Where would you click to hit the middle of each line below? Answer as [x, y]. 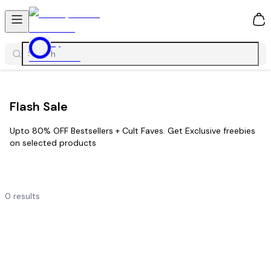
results [27, 196]
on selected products [53, 143]
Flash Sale [39, 106]
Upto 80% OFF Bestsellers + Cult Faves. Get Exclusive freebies [132, 131]
